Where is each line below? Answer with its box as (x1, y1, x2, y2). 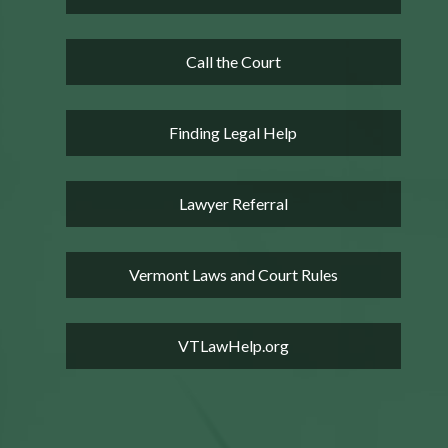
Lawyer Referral (178, 193, 288, 213)
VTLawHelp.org (177, 335, 289, 355)
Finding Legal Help (169, 122, 298, 142)
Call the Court (185, 51, 281, 71)
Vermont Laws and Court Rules (128, 264, 338, 284)
